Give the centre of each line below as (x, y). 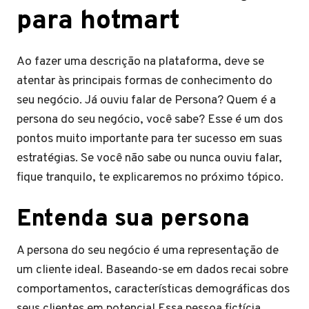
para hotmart (98, 22)
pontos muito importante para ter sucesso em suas (149, 139)
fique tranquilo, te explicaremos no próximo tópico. (150, 178)
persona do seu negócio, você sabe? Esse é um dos (150, 120)
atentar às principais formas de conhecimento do (144, 81)
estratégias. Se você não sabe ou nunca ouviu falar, (149, 158)
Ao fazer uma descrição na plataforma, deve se (140, 62)
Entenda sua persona (133, 220)
